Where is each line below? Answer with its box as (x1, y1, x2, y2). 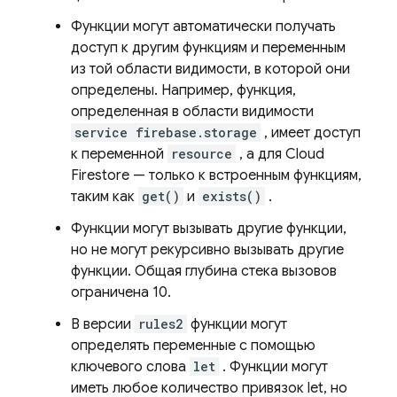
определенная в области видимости (71, 103, 314, 121)
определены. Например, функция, (71, 82, 296, 99)
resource (171, 145, 232, 162)
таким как (71, 188, 138, 206)
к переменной (71, 145, 167, 163)
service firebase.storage (74, 124, 257, 141)
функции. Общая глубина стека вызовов (71, 262, 337, 280)
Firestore (71, 167, 129, 184)
